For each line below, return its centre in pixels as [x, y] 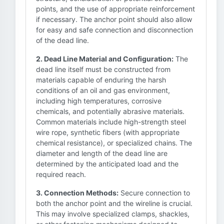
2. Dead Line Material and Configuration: [105, 59]
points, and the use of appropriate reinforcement [115, 9]
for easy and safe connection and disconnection [114, 30]
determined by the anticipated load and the [107, 164]
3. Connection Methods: [77, 193]
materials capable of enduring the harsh [101, 80]
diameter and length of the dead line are [102, 153]
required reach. [61, 174]
